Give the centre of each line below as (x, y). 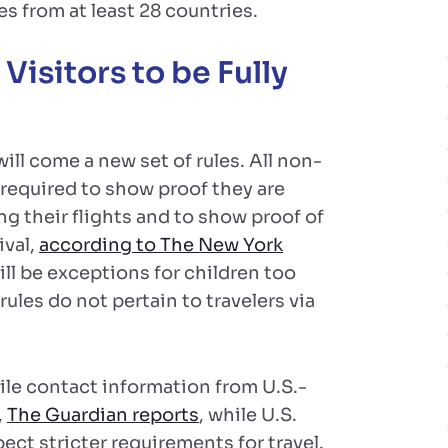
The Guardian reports (103, 415)
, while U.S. (248, 415)
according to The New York (161, 245)
